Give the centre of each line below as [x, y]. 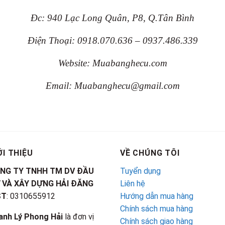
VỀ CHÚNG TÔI [150, 153]
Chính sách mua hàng [156, 208]
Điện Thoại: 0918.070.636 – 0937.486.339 [113, 40]
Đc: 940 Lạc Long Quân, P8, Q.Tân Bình [113, 18]
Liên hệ [133, 183]
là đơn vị [78, 216]
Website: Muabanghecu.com [113, 63]
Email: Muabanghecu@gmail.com [113, 86]
